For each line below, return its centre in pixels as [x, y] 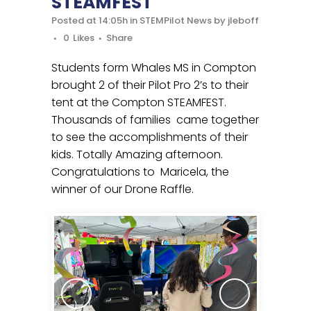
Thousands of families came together [155, 120]
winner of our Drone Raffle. [123, 190]
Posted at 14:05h [90, 21]
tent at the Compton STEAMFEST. [139, 103]
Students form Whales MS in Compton [154, 68]
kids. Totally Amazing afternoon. [137, 155]
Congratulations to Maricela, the [140, 172]
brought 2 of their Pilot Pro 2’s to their [150, 85]
